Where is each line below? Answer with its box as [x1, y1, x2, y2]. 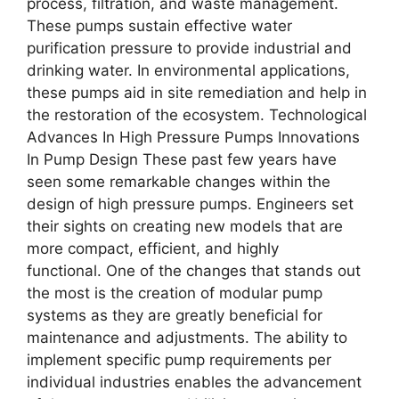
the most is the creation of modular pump [27, 283, 322, 302]
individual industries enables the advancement [27, 372, 362, 391]
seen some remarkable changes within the [27, 172, 330, 191]
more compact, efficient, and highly [27, 239, 279, 257]
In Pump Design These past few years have [27, 150, 337, 168]
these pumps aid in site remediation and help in [27, 83, 367, 102]
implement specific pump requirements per [27, 350, 331, 369]
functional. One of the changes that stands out [27, 261, 361, 280]
